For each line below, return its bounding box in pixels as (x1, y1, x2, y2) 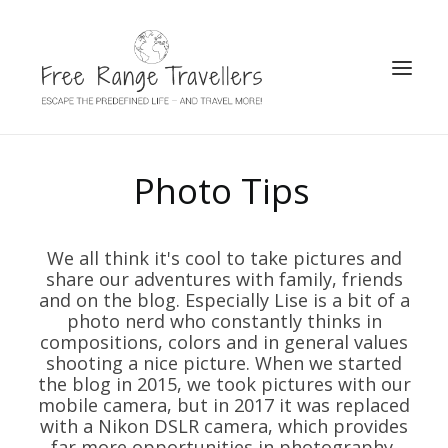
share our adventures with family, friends (45, 267, 403, 291)
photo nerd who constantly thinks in (66, 309, 382, 333)
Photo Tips (134, 167, 311, 214)
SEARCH (50, 148, 103, 168)
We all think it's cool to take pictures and (46, 246, 402, 270)
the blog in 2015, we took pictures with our (37, 372, 411, 396)
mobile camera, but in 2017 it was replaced (38, 393, 410, 417)
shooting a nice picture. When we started (46, 351, 402, 375)
